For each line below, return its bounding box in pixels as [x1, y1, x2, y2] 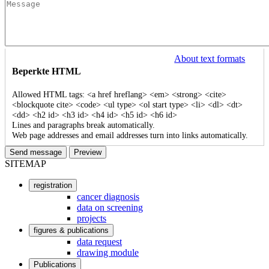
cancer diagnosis [77, 192, 139, 202]
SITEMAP [5, 159, 46, 169]
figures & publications [34, 226, 109, 235]
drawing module [77, 247, 139, 258]
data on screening [77, 202, 143, 213]
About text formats [174, 53, 246, 64]
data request [77, 237, 122, 247]
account [5, 207, 53, 223]
